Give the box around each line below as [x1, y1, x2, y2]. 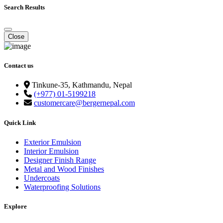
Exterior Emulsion [24, 137, 81, 146]
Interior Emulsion [24, 146, 79, 155]
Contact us [4, 62, 33, 70]
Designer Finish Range [24, 155, 96, 164]
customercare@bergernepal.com [34, 99, 135, 108]
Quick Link [4, 118, 36, 126]
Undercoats [24, 173, 60, 182]
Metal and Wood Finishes [24, 164, 104, 173]
